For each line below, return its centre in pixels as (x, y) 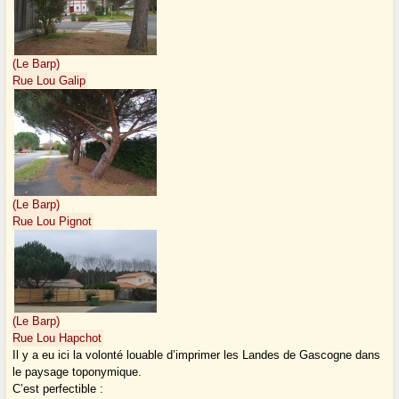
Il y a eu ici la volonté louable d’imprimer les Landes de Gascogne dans (197, 355)
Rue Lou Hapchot (57, 338)
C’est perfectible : (58, 389)
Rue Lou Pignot (53, 222)
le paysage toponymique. (77, 372)
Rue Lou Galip (49, 81)
